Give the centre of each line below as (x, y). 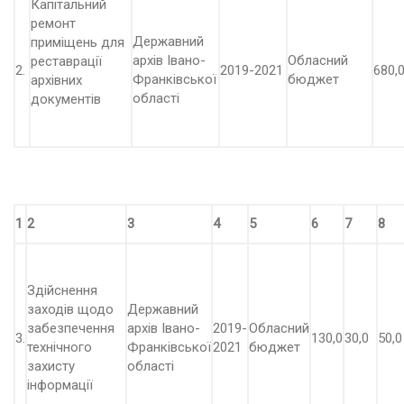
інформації (60, 385)
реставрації (66, 61)
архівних (56, 80)
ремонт (53, 23)
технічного (60, 347)
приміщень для (78, 42)
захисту (51, 366)
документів (66, 99)
